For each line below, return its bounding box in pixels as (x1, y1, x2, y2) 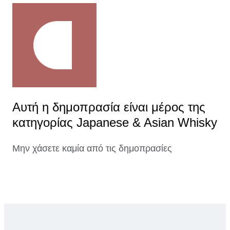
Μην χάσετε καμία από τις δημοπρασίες (12, 143, 172, 154)
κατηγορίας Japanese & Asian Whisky (12, 116, 217, 130)
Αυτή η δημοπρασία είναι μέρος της (12, 100, 205, 114)
